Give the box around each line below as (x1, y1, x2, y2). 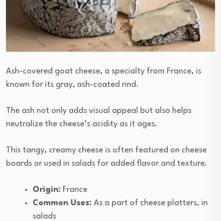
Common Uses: (33, 199, 92, 208)
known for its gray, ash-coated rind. (6, 80, 139, 89)
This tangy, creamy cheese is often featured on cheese (6, 146, 207, 155)
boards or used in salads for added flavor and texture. (6, 159, 207, 168)
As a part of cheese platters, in (92, 199, 208, 208)
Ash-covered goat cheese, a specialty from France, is (6, 67, 201, 76)
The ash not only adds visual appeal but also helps (6, 107, 191, 115)
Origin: (33, 185, 61, 194)
